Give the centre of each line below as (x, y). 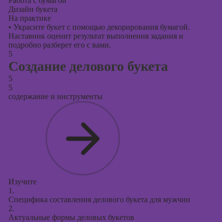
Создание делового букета (88, 66)
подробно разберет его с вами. (59, 45)
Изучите (22, 182)
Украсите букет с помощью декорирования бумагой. (100, 27)
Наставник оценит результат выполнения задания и (96, 36)
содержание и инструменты (55, 96)
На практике (29, 18)
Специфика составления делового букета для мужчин (99, 199)
